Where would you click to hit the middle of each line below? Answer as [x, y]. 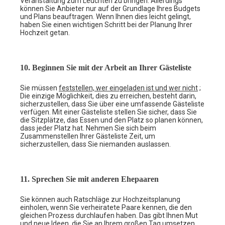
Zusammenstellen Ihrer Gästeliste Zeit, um [88, 136]
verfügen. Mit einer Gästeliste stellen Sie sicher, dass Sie [108, 112]
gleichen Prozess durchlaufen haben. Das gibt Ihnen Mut [109, 215]
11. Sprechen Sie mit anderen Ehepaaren [89, 179]
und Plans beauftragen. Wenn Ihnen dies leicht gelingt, [105, 16]
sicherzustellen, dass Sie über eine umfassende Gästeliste [112, 104]
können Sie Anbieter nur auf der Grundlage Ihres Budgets [110, 8]
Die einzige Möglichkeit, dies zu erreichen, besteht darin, [108, 96]
